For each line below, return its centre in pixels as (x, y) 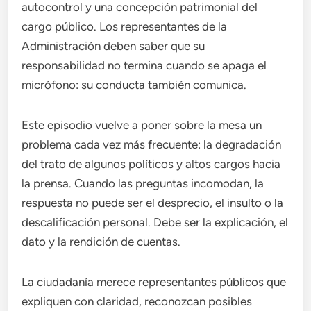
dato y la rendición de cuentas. (101, 242)
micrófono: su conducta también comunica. (134, 85)
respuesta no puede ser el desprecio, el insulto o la (153, 203)
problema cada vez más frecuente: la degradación (152, 144)
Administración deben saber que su (114, 46)
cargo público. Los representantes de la (125, 26)
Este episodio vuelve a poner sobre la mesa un (142, 125)
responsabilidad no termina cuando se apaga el (144, 65)
